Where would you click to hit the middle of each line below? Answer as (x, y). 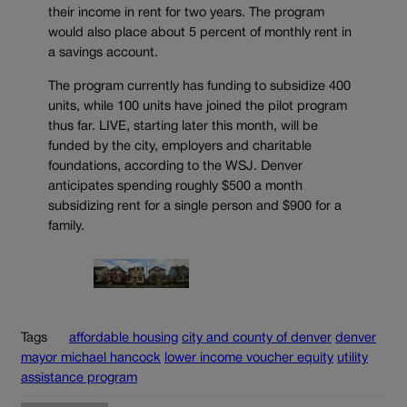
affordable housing (124, 338)
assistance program (79, 378)
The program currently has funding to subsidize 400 (199, 86)
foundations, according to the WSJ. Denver (175, 166)
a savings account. (103, 54)
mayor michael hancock (91, 358)
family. (66, 226)
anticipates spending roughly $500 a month (175, 186)
